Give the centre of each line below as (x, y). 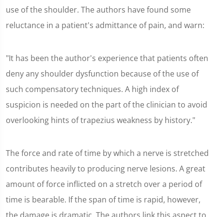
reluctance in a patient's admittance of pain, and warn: (105, 25)
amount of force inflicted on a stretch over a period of (104, 184)
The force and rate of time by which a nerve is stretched (107, 153)
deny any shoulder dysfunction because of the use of (102, 74)
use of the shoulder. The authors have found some (98, 10)
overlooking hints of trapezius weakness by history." (101, 120)
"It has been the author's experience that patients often (107, 58)
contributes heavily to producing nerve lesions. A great (106, 169)
